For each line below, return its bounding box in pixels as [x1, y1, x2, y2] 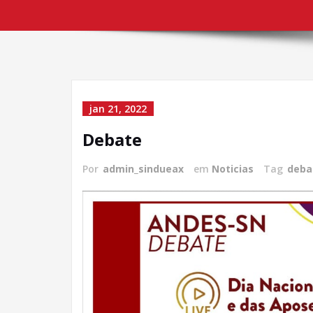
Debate [82, 128, 142, 151]
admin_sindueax [103, 162, 184, 175]
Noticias [212, 162, 254, 175]
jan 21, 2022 [89, 102, 147, 115]
